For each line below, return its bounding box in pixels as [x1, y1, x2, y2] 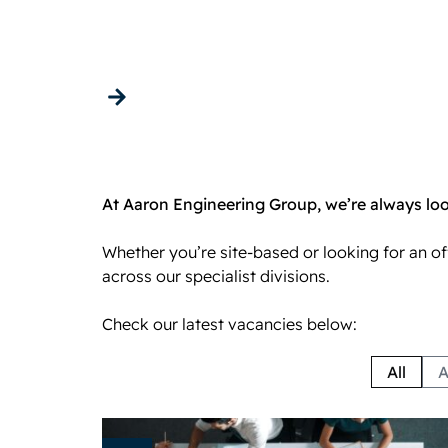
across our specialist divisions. [102, 266, 330, 286]
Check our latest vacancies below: [102, 314, 357, 334]
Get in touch [142, 85, 252, 109]
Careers [102, 9, 258, 64]
